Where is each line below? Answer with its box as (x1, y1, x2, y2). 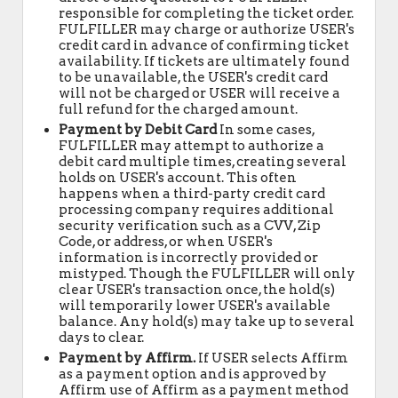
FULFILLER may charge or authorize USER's (59, 21, 354, 37)
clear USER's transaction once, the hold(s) (59, 282, 335, 298)
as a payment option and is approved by (59, 366, 327, 382)
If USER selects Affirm (195, 350, 348, 366)
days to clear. (59, 330, 144, 346)
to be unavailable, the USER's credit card (59, 69, 328, 85)
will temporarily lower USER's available (59, 298, 330, 314)
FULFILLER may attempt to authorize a (59, 138, 324, 154)
